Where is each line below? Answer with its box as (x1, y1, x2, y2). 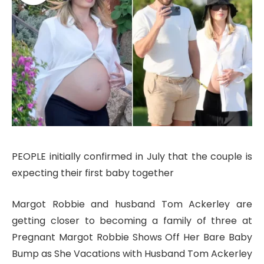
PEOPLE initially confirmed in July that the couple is (12, 149, 252, 163)
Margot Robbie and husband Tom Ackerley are (12, 197, 252, 211)
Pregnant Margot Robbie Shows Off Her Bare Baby (12, 230, 252, 244)
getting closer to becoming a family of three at (12, 213, 252, 227)
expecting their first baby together (12, 166, 174, 180)
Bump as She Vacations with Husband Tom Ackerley (12, 246, 252, 260)
